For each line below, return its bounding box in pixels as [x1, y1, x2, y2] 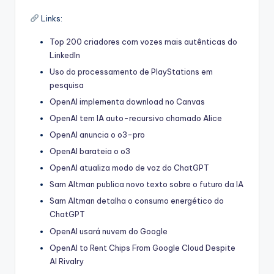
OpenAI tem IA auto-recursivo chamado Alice [50, 113, 222, 123]
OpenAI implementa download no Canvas [50, 96, 205, 106]
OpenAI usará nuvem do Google [50, 226, 168, 236]
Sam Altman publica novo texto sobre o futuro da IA [50, 179, 243, 190]
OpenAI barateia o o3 [50, 146, 130, 157]
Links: [39, 13, 62, 23]
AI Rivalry [50, 256, 84, 266]
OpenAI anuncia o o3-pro [50, 129, 145, 139]
